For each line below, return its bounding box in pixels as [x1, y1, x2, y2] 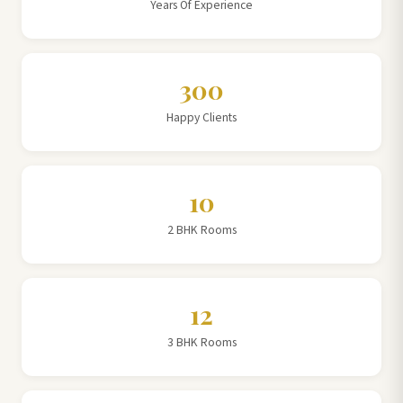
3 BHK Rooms [166, 334, 237, 352]
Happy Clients [166, 109, 237, 127]
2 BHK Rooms [166, 221, 237, 239]
